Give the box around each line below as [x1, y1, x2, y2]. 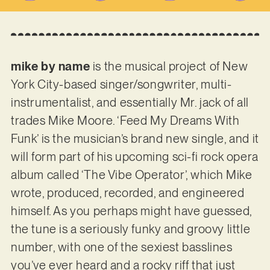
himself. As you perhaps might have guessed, [10, 204, 252, 219]
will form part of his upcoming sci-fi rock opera [10, 149, 259, 165]
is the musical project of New [90, 59, 248, 74]
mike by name [10, 59, 90, 74]
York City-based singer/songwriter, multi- [10, 77, 232, 92]
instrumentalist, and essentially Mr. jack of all [10, 95, 249, 110]
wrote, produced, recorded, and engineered [10, 186, 245, 201]
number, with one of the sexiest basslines [10, 240, 233, 255]
